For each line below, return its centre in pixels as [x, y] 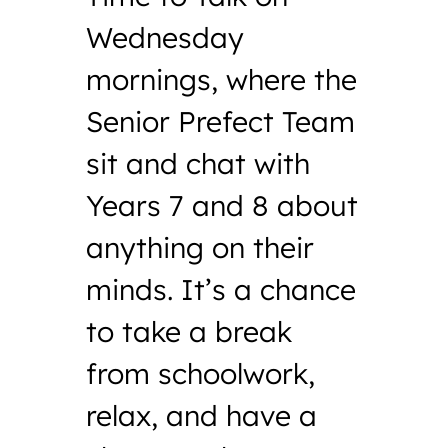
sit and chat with [198, 163]
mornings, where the [222, 79]
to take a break [189, 331]
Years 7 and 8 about [222, 205]
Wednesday [165, 37]
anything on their [200, 247]
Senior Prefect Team [221, 121]
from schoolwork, [201, 373]
